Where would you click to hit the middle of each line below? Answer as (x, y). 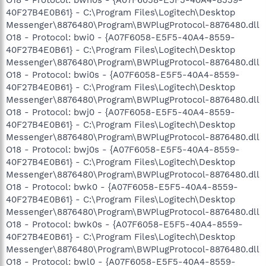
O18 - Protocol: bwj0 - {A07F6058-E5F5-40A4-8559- (121, 112)
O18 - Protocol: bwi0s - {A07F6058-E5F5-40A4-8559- (123, 75)
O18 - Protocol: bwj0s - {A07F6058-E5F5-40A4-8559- (123, 149)
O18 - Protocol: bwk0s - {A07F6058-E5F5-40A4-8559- (124, 224)
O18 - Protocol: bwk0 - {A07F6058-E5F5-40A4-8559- (122, 187)
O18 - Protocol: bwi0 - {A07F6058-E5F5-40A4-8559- (121, 37)
